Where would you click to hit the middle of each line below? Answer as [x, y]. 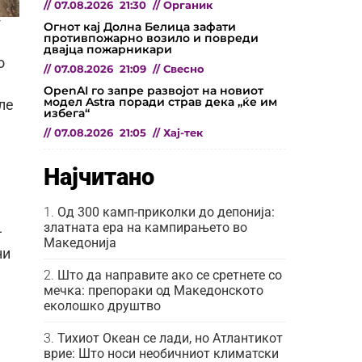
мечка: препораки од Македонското [154, 290]
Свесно [184, 69]
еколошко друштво [102, 305]
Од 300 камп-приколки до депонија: [166, 212]
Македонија [80, 242]
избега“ [67, 113]
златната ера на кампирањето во [145, 227]
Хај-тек [183, 133]
